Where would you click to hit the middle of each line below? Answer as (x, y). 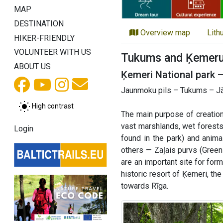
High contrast (53, 106)
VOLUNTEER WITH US (53, 52)
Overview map (165, 32)
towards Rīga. (145, 186)
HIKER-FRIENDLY (44, 38)
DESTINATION (39, 23)
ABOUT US (32, 67)
